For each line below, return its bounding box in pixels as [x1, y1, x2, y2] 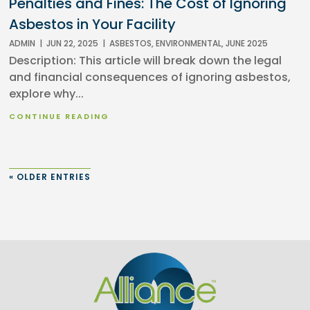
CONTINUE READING [9, 111, 110, 122]
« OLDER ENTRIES [9, 171, 91, 183]
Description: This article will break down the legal [9, 53, 282, 69]
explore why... [9, 86, 84, 102]
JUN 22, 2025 [46, 37, 99, 50]
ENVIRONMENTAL [156, 37, 222, 50]
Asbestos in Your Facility [9, 15, 176, 35]
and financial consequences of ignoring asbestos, [9, 69, 291, 86]
